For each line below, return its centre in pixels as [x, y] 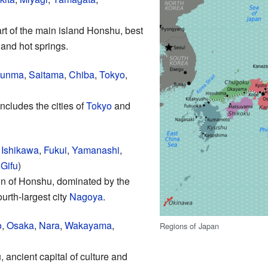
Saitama [46, 74]
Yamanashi [95, 150]
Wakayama [88, 225]
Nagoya [86, 196]
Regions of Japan [190, 226]
